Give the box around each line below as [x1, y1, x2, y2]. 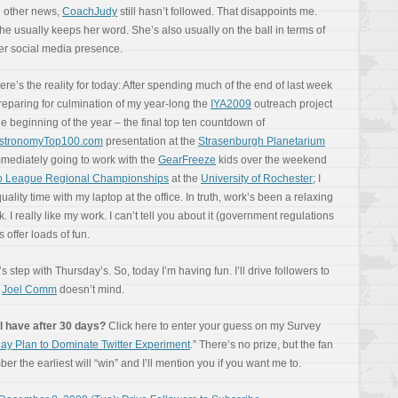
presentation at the [103, 135, 198, 147]
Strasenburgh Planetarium [198, 135, 325, 147]
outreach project [251, 98, 332, 110]
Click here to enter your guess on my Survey [106, 320, 321, 332]
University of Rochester [201, 172, 313, 185]
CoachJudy [62, 5, 117, 18]
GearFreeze [158, 154, 216, 166]
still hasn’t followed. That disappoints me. [117, 5, 317, 18]
